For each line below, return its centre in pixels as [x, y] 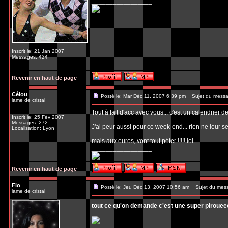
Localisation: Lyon [33, 128]
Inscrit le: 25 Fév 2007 [38, 117]
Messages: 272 [30, 122]
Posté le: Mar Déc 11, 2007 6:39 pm [143, 96]
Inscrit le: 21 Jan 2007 [38, 51]
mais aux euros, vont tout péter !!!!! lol [142, 141]
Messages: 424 [30, 57]
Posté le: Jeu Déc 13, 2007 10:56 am [145, 187]
